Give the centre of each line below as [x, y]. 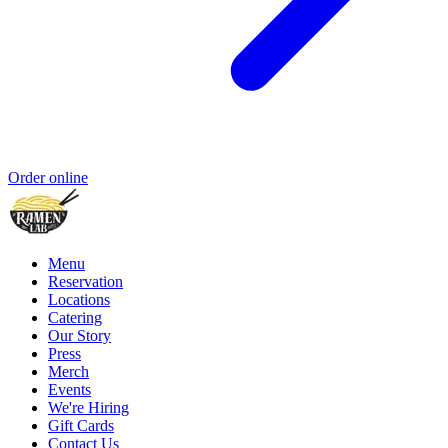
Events [69, 390]
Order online [48, 178]
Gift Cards [81, 426]
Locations [79, 300]
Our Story [79, 336]
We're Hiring [88, 408]
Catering [75, 318]
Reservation [85, 282]
